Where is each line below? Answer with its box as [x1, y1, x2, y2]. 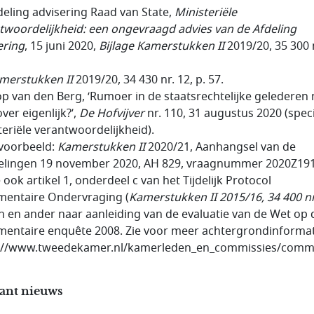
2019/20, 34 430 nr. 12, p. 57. [73, 71, 224, 88]
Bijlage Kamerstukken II [99, 37, 224, 55]
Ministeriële [175, 4, 237, 21]
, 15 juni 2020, [25, 37, 99, 55]
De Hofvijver [79, 104, 144, 122]
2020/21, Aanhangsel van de [145, 138, 296, 156]
